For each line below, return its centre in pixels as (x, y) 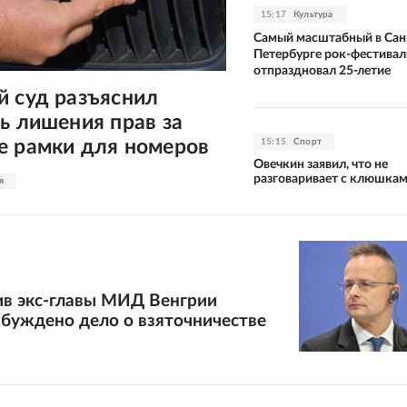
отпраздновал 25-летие (322, 70)
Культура (313, 14)
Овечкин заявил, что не (321, 164)
